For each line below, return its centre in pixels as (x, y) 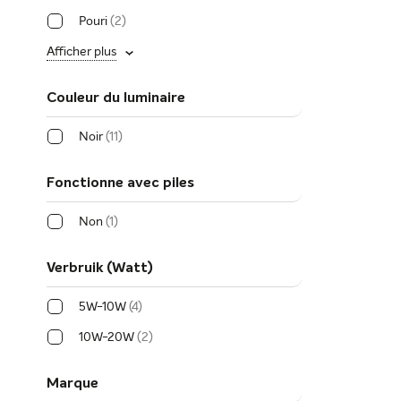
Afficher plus (81, 51)
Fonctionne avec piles (120, 183)
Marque (73, 384)
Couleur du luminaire (116, 98)
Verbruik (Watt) (100, 268)
